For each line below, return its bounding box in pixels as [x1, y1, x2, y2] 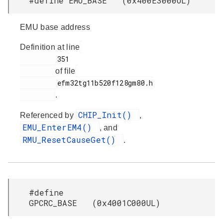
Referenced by [20, 111, 76, 119]
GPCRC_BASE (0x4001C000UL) [29, 198, 160, 208]
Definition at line [20, 43, 80, 51]
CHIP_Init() [78, 110, 137, 120]
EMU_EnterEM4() [22, 122, 97, 132]
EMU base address [20, 23, 90, 31]
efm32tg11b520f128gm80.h [20, 78, 57, 88]
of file [55, 67, 76, 75]
